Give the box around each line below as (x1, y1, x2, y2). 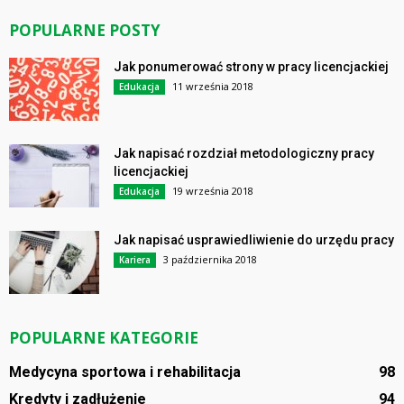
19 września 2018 (172, 184, 253, 198)
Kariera (119, 253, 151, 267)
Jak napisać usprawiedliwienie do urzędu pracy (114, 233, 394, 248)
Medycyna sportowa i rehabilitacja (9, 363, 241, 381)
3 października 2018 (163, 252, 257, 267)
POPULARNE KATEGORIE (9, 327, 198, 349)
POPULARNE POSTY (9, 20, 161, 41)
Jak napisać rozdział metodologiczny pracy (114, 146, 374, 161)
